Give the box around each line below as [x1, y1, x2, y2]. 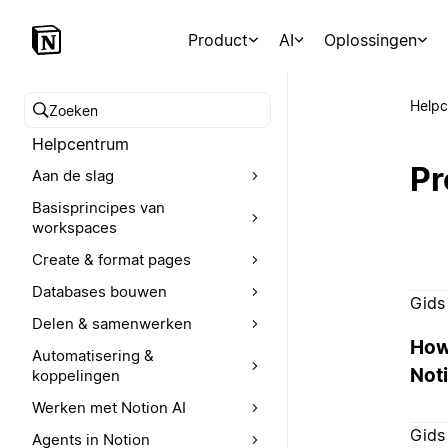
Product [188, 30, 249, 50]
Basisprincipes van [32, 198, 165, 217]
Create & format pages [32, 250, 191, 269]
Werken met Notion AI [32, 398, 186, 417]
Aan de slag [32, 166, 114, 185]
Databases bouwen [32, 282, 167, 301]
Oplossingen [324, 30, 418, 50]
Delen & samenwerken [32, 314, 192, 333]
